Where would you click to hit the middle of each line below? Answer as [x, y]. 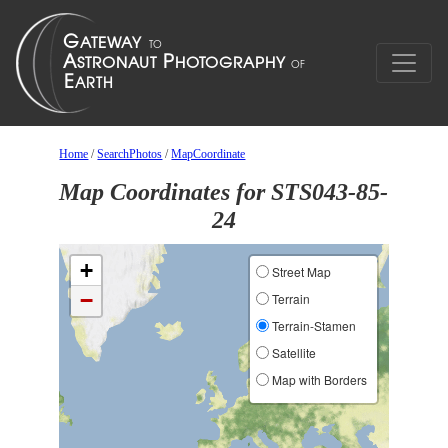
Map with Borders [317, 379]
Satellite [292, 352]
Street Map [299, 271]
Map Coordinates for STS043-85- [224, 192]
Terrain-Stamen [312, 325]
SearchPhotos [130, 154]
